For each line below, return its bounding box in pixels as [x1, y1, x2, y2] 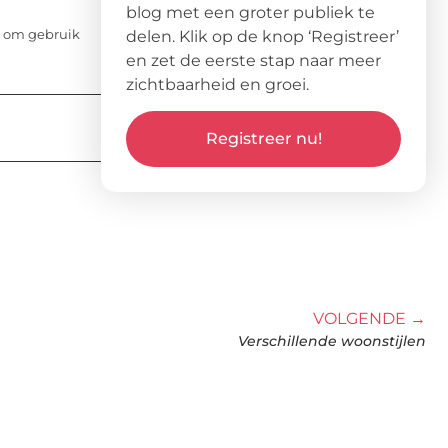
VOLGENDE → [313, 309, 426, 329]
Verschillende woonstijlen [238, 332, 426, 351]
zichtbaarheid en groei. [126, 74, 309, 94]
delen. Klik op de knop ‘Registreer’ [126, 26, 399, 46]
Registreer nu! [205, 129, 322, 149]
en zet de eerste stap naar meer [126, 50, 381, 70]
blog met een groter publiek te [126, 2, 375, 22]
